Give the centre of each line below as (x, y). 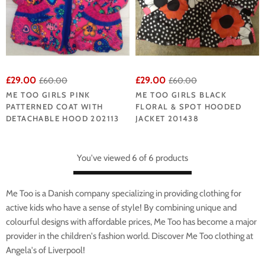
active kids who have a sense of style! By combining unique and (121, 207)
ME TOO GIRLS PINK (48, 94)
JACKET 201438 (167, 118)
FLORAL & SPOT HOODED (188, 106)
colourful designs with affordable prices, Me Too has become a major (131, 222)
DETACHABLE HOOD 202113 (63, 118)
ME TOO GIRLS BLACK (181, 94)
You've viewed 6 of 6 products (132, 158)
